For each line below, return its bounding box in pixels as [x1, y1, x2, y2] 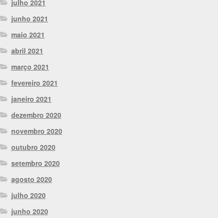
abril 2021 [11, 46, 43, 56]
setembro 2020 [11, 158, 60, 168]
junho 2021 [11, 14, 48, 24]
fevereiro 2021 [11, 78, 58, 88]
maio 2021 [11, 30, 45, 40]
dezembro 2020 [11, 110, 61, 120]
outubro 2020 [11, 142, 55, 152]
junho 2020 [11, 206, 48, 217]
